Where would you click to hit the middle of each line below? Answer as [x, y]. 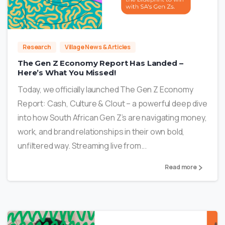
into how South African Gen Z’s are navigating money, [112, 117]
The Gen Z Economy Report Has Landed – [100, 63]
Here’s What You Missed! [67, 72]
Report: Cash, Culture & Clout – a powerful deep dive [113, 103]
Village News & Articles [98, 47]
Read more [181, 167]
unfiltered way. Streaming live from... [82, 145]
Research [37, 47]
